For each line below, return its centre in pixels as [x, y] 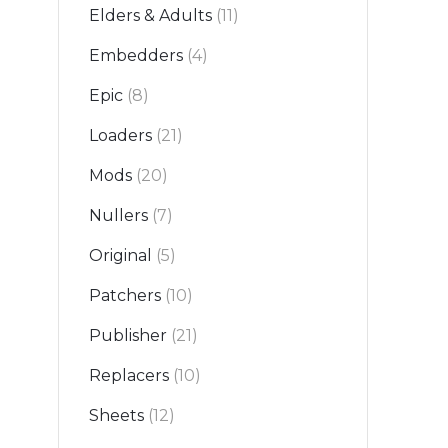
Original [120, 256]
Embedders [136, 56]
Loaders [120, 136]
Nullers [118, 216]
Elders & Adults [150, 16]
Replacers [129, 376]
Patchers [125, 296]
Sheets [116, 416]
